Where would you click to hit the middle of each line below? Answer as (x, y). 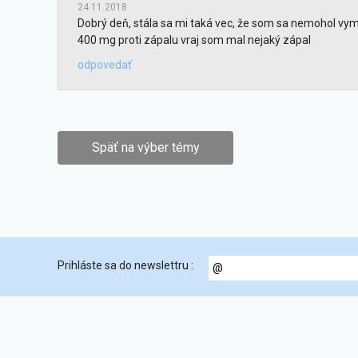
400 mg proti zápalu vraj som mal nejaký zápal (194, 40)
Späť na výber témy (145, 147)
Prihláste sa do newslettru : (125, 265)
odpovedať (105, 65)
